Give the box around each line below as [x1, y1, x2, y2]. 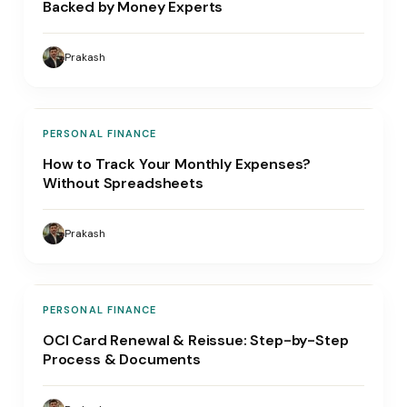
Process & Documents [42, 349, 201, 369]
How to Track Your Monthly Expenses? [42, 154, 312, 174]
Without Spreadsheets [42, 173, 203, 193]
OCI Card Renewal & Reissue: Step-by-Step [42, 330, 349, 350]
